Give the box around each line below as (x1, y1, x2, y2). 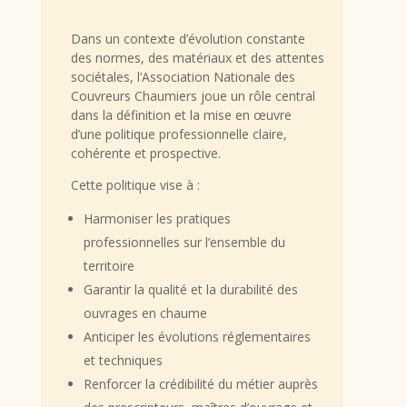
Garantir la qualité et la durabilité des (83, 281, 298, 299)
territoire (83, 257, 134, 275)
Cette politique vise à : (70, 176, 200, 194)
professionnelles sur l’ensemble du (83, 233, 285, 252)
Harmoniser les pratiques (83, 210, 231, 228)
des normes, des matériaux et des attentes (70, 49, 324, 67)
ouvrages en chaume (83, 304, 207, 323)
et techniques (83, 352, 163, 370)
